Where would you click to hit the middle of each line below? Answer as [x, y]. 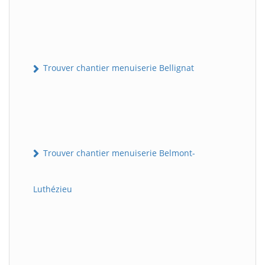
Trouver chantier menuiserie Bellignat [117, 68]
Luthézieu [53, 189]
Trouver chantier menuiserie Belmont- [118, 153]
